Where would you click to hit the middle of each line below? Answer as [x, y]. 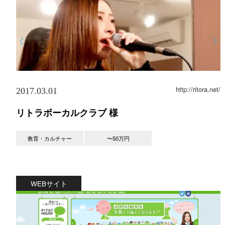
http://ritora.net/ [198, 89]
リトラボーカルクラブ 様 [67, 112]
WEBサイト [49, 183]
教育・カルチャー [50, 138]
